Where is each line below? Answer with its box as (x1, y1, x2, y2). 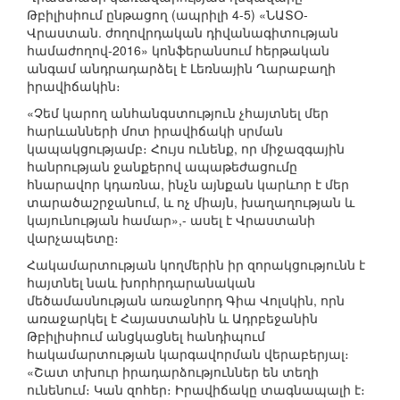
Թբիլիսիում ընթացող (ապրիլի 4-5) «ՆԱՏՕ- (27, 5, 308, 24)
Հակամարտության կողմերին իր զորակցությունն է (27, 255, 365, 274)
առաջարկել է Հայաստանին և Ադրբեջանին (27, 309, 318, 328)
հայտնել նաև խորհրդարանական (27, 273, 255, 292)
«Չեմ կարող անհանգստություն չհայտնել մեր (27, 104, 329, 122)
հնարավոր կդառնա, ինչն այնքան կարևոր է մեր (27, 175, 349, 194)
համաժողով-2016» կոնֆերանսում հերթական (27, 41, 329, 60)
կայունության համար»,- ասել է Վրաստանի (27, 211, 315, 229)
